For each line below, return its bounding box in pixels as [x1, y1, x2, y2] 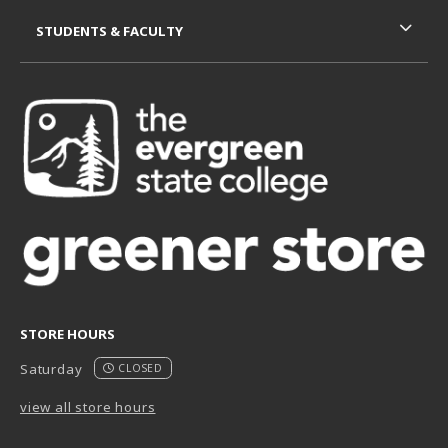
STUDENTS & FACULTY [36, 22, 183, 41]
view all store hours [20, 398, 156, 417]
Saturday [20, 359, 87, 378]
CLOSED [114, 360, 164, 375]
